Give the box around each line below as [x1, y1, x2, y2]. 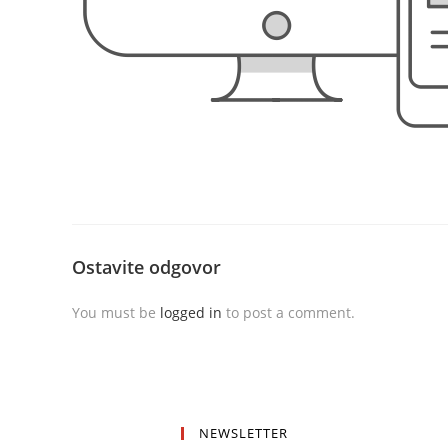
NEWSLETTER [199, 424, 289, 442]
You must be [72, 303, 160, 322]
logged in [160, 303, 222, 322]
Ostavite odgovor [72, 255, 221, 279]
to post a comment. [222, 303, 355, 322]
